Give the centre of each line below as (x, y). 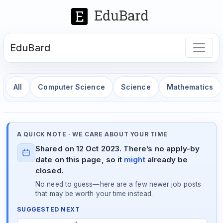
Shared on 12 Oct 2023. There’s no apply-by (118, 149)
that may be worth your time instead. (94, 193)
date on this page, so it (80, 160)
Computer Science (71, 87)
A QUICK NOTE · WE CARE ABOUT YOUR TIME (92, 134)
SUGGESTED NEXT (48, 210)
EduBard (30, 48)
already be (167, 160)
